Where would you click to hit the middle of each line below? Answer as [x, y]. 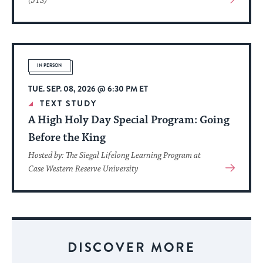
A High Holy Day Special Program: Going [129, 120]
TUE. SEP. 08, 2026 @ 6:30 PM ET [88, 89]
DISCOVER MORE [131, 248]
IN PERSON [49, 66]
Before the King [67, 138]
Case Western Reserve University [83, 169]
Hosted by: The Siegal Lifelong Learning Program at [114, 156]
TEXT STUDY [68, 104]
